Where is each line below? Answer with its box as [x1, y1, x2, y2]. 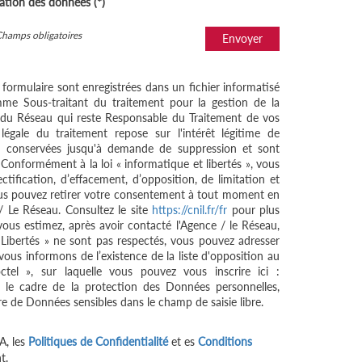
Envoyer [222, 32, 263, 45]
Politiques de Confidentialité [28, 335, 168, 348]
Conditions [198, 335, 252, 348]
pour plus [227, 203, 280, 217]
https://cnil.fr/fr [152, 203, 228, 217]
